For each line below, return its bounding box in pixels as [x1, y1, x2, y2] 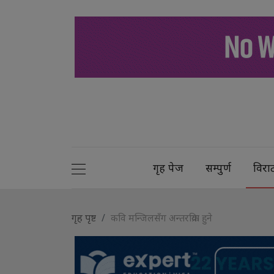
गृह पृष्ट [72, 210, 96, 224]
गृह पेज [153, 160, 184, 175]
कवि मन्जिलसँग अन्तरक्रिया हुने [111, 210, 212, 224]
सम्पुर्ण [206, 160, 232, 175]
